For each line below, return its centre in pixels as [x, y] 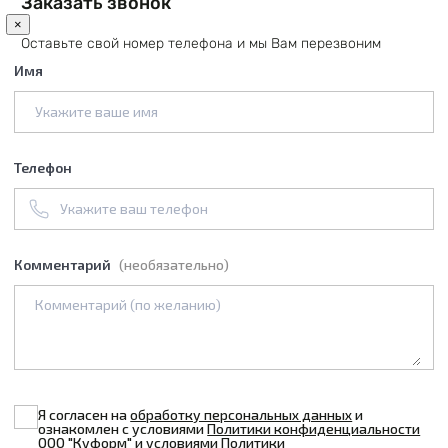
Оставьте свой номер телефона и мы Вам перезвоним [200, 43]
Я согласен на [84, 415]
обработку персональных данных [241, 415]
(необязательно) [174, 265]
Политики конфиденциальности [314, 429]
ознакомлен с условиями [123, 429]
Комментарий [64, 265]
